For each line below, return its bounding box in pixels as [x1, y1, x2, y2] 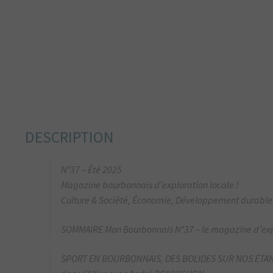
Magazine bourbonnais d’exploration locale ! [61, 179, 239, 191]
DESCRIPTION [25, 127, 115, 147]
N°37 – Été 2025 [61, 163, 122, 176]
